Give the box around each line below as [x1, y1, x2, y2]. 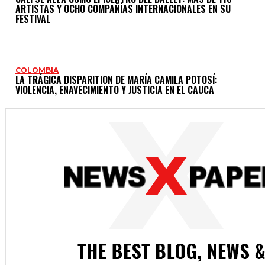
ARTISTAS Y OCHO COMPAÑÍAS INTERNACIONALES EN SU [15, 1, 231, 16]
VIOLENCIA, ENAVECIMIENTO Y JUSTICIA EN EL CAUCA [15, 82, 214, 97]
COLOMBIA [15, 65, 59, 75]
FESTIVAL [15, 11, 50, 26]
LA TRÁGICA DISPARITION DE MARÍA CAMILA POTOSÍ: [15, 72, 217, 87]
